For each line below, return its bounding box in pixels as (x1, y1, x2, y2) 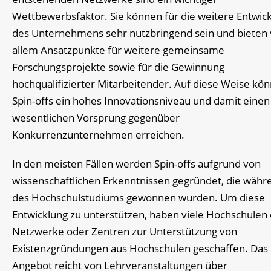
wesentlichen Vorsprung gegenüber (12, 110, 180, 125)
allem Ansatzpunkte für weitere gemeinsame (12, 42, 224, 57)
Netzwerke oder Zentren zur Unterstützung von (12, 224, 237, 239)
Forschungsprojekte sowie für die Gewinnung (12, 59, 224, 74)
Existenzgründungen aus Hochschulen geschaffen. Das (12, 241, 268, 256)
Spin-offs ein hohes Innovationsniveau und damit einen (12, 93, 270, 108)
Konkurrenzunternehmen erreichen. (12, 127, 184, 142)
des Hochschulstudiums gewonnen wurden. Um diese (12, 191, 265, 205)
